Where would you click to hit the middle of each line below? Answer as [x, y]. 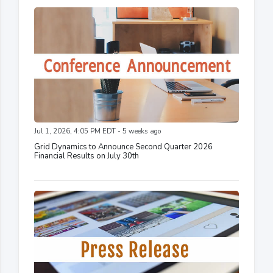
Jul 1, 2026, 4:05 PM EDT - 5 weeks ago [97, 131]
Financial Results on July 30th [87, 156]
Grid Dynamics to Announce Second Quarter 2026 [123, 147]
